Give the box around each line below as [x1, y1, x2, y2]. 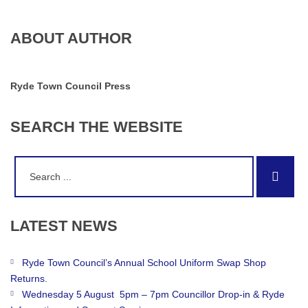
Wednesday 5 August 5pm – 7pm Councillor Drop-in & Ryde [22, 289, 285, 300]
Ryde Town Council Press [10, 80, 131, 91]
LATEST [10, 217, 67, 234]
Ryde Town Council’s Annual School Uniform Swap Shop [22, 257, 266, 268]
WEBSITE [113, 118, 183, 135]
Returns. [10, 273, 47, 284]
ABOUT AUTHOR [10, 30, 132, 47]
